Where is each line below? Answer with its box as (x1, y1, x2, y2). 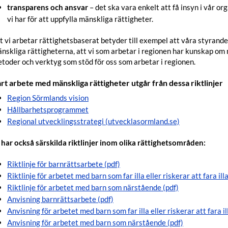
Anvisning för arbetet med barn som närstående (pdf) (7, 218, 183, 227)
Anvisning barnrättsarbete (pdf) (7, 194, 113, 204)
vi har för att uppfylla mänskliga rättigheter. (7, 14, 153, 23)
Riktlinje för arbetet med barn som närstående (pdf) (7, 183, 179, 192)
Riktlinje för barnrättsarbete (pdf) (7, 159, 120, 168)
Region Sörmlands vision (7, 93, 89, 102)
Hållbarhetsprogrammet (7, 105, 89, 114)
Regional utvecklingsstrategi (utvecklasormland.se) (7, 117, 180, 126)
